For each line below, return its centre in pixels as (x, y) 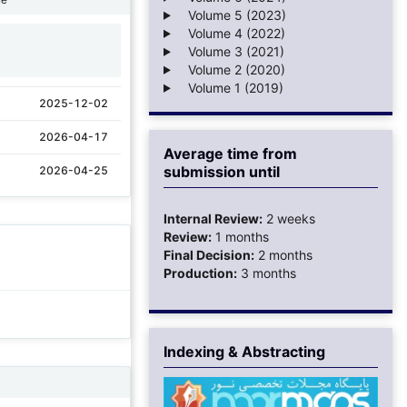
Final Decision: (209, 254)
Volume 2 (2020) (231, 69)
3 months (267, 273)
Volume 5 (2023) (231, 15)
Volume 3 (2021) (230, 51)
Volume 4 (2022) (231, 33)
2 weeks (289, 218)
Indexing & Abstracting (244, 351)
